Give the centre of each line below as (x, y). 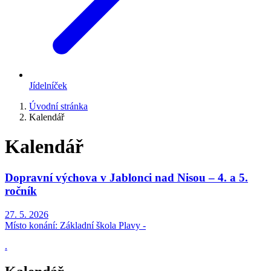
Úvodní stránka (58, 106)
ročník (21, 191)
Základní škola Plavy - (102, 225)
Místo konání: (31, 225)
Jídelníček (48, 86)
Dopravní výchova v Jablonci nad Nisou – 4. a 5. (126, 177)
